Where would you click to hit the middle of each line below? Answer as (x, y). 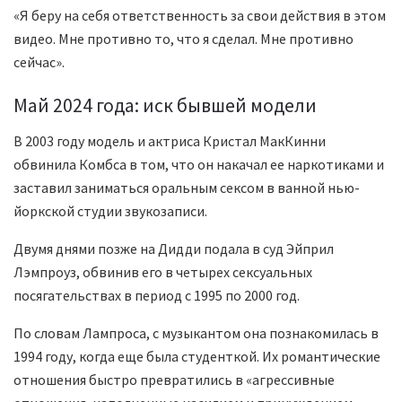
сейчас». (39, 61)
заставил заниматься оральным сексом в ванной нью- (187, 188)
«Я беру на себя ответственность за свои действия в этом (200, 15)
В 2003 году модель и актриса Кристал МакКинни (170, 141)
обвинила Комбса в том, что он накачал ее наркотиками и (199, 165)
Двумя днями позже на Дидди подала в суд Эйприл (174, 249)
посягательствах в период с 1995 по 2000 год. (157, 296)
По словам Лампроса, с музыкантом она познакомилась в (196, 333)
